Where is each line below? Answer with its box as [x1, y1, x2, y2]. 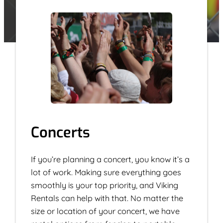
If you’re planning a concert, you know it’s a [31, 154, 190, 164]
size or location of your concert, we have [31, 206, 180, 216]
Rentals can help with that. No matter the [31, 193, 183, 203]
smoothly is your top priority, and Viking [31, 180, 178, 190]
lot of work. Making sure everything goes [31, 167, 181, 177]
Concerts [31, 122, 90, 142]
